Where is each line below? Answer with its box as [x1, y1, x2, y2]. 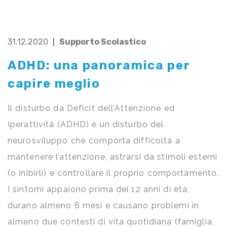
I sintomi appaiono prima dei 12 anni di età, [8, 184, 190, 195]
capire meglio [8, 77, 100, 91]
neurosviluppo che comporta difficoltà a [8, 136, 180, 146]
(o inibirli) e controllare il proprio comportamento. [8, 168, 219, 178]
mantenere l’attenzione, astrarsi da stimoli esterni [8, 152, 218, 162]
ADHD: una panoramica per [8, 58, 191, 73]
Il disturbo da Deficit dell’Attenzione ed [8, 103, 175, 113]
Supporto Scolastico [59, 37, 146, 47]
